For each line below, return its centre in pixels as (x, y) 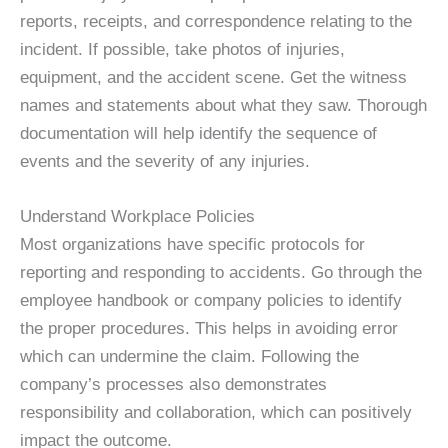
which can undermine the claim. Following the (189, 356)
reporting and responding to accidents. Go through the (221, 272)
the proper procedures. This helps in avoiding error (209, 328)
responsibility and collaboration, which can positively (216, 412)
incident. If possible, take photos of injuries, (182, 49)
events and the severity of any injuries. (165, 161)
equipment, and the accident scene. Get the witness (213, 77)
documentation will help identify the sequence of (198, 133)
